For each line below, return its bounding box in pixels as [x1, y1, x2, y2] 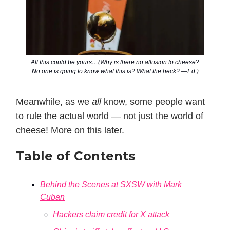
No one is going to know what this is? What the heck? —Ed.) [31, 68, 199, 75]
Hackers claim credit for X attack [53, 210, 169, 219]
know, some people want [104, 97, 205, 107]
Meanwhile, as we [16, 97, 92, 107]
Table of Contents [16, 148, 135, 164]
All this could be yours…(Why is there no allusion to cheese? [31, 59, 199, 66]
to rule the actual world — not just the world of [16, 111, 203, 122]
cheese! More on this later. [16, 125, 124, 136]
